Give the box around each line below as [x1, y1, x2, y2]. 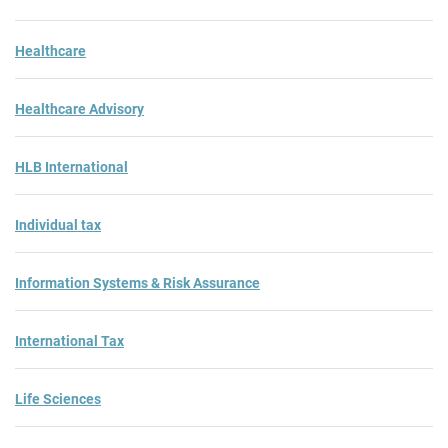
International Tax [15, 332, 124, 349]
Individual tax [15, 216, 101, 233]
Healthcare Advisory [15, 100, 144, 117]
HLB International [15, 158, 128, 175]
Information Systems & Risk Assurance [15, 274, 260, 291]
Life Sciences [15, 390, 101, 407]
